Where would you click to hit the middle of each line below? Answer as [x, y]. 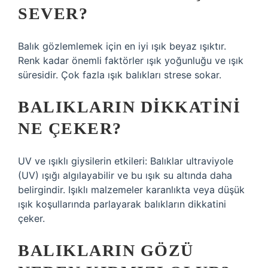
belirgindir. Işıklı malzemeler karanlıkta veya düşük [131, 190]
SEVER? [53, 13]
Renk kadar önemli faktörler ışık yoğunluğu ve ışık [131, 60]
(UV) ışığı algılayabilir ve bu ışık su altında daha [125, 175]
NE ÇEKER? [70, 128]
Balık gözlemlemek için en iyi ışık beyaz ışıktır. [122, 46]
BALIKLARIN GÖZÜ [106, 250]
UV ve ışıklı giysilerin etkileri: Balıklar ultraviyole [126, 161]
